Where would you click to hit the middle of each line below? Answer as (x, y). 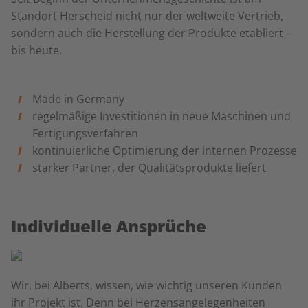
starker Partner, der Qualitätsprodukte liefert (149, 168)
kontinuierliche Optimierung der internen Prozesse (164, 151)
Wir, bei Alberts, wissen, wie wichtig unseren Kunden (146, 285)
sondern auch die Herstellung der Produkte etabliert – (151, 33)
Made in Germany (78, 99)
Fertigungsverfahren (85, 133)
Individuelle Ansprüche (109, 226)
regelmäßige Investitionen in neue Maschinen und (161, 116)
